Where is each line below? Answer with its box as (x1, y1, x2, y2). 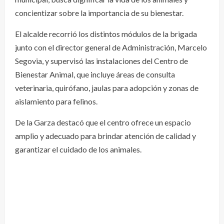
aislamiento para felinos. (15, 96, 97, 106)
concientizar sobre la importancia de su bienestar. (15, 8, 183, 18)
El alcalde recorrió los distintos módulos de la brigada (15, 29, 197, 39)
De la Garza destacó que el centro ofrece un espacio (15, 117, 191, 127)
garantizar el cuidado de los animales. (15, 144, 141, 154)
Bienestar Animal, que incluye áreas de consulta (15, 69, 175, 79)
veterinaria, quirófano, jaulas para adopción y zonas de (15, 83, 198, 93)
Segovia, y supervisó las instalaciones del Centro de (15, 56, 188, 66)
